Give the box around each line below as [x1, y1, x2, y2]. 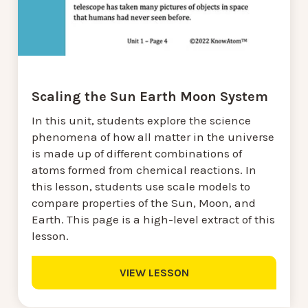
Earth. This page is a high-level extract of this [32, 212, 275, 227]
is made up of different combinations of [32, 146, 242, 161]
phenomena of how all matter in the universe [32, 130, 274, 144]
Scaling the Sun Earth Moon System [32, 89, 268, 105]
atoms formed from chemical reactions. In [32, 163, 256, 177]
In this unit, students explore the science [32, 113, 251, 128]
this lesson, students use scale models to [32, 179, 250, 194]
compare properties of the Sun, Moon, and [32, 196, 256, 210]
